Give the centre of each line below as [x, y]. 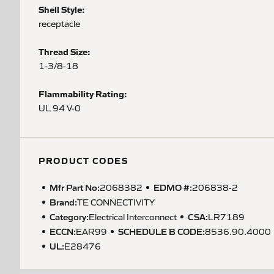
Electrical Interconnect [133, 217]
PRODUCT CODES [83, 160]
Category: [69, 216]
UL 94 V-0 [60, 108]
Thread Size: [65, 51]
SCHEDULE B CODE [160, 231]
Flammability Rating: [83, 94]
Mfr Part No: [75, 187]
